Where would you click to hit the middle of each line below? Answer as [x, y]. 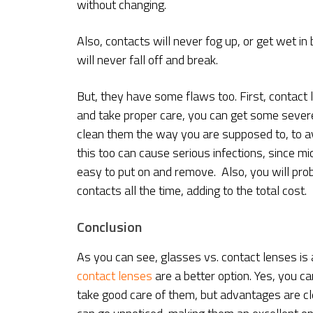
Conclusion [109, 227]
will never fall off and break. [147, 60]
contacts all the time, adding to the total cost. [192, 191]
